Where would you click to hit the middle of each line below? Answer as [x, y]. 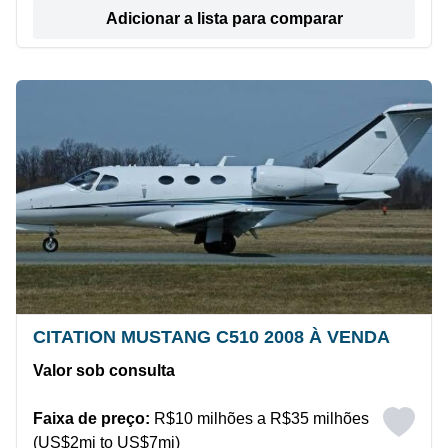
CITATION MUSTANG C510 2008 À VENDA [211, 337]
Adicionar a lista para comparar [224, 19]
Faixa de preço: [91, 419]
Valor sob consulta [104, 371]
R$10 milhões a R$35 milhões [259, 419]
